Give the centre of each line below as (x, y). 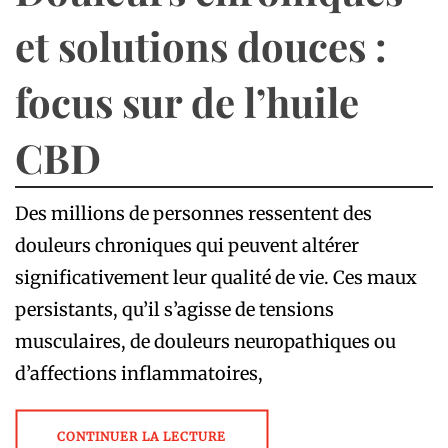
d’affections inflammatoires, (139, 373)
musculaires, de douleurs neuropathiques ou (205, 341)
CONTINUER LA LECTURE (141, 436)
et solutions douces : (201, 45)
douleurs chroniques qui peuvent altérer (187, 245)
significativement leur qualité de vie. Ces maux (216, 277)
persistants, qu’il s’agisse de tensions (174, 309)
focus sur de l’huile (187, 101)
